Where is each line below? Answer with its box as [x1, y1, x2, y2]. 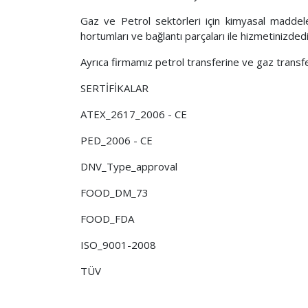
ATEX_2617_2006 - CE [80, 107, 187, 121]
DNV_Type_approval [80, 159, 177, 173]
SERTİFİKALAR [80, 81, 148, 95]
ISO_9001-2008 [80, 238, 156, 252]
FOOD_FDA [80, 212, 134, 225]
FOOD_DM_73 [80, 186, 148, 199]
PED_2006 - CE [80, 133, 153, 147]
